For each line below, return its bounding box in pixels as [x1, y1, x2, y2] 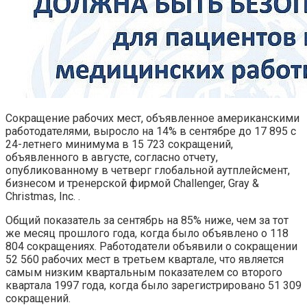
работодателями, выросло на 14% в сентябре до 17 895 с [5, 124, 296, 138]
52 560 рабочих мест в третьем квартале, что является [5, 252, 284, 266]
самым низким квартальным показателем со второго [5, 265, 282, 279]
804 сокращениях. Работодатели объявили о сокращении [5, 239, 297, 253]
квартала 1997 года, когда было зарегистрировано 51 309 [5, 278, 302, 292]
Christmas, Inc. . [5, 189, 80, 203]
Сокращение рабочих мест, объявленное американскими [5, 111, 299, 125]
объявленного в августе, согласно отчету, [5, 150, 218, 164]
